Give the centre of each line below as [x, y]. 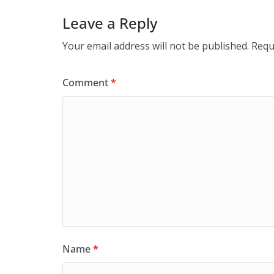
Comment [87, 83]
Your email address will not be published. [156, 46]
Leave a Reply [110, 23]
